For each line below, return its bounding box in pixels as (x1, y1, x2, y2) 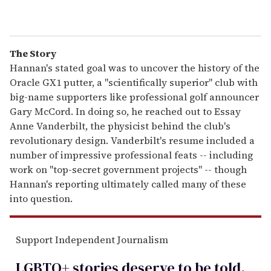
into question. (10, 191, 73, 205)
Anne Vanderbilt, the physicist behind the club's (10, 119, 230, 132)
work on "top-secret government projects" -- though (10, 162, 247, 176)
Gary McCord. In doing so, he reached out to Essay (10, 104, 241, 118)
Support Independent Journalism (16, 232, 168, 246)
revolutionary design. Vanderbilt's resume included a (10, 133, 255, 147)
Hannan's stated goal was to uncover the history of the (10, 60, 260, 74)
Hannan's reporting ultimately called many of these (10, 177, 246, 191)
